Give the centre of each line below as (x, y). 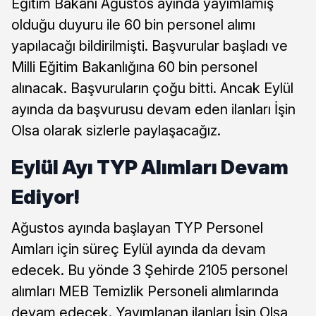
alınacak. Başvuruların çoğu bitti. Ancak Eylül (152, 88)
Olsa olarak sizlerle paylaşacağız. (116, 130)
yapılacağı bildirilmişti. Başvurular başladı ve (150, 45)
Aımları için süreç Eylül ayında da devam (139, 249)
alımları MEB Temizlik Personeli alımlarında (145, 291)
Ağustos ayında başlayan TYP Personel (137, 227)
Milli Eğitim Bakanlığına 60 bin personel (134, 67)
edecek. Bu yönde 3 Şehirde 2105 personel (150, 270)
